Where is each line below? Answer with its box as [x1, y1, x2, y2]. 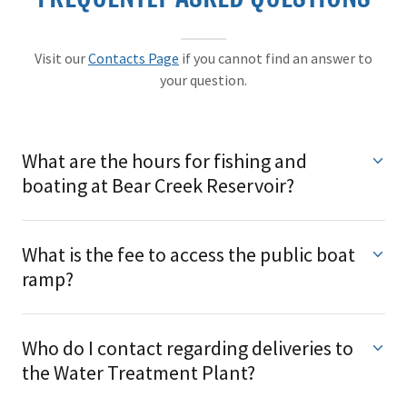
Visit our [35, 49, 88, 67]
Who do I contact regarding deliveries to [22, 335, 353, 361]
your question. [160, 71, 247, 89]
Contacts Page [88, 49, 179, 67]
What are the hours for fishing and [22, 148, 307, 174]
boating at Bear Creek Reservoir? [22, 173, 294, 198]
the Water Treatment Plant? [22, 360, 255, 385]
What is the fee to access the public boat [22, 242, 355, 267]
